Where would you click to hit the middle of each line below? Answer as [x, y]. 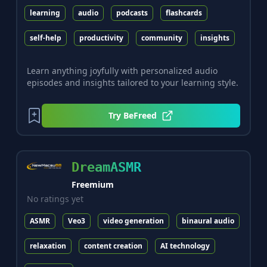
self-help [45, 38]
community [162, 38]
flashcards [184, 13]
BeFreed [140, 115]
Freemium [92, 184]
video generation [133, 221]
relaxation [48, 246]
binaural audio [208, 221]
